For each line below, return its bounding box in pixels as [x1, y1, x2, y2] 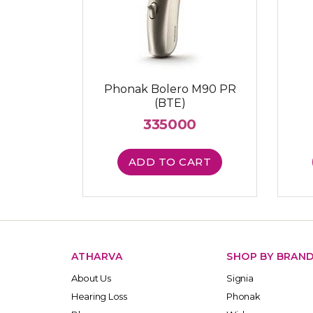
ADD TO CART [128, 154, 212, 168]
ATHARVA [71, 250, 122, 263]
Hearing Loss [71, 291, 127, 303]
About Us [71, 272, 111, 284]
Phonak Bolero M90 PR [103, 82, 236, 96]
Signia [226, 272, 254, 284]
